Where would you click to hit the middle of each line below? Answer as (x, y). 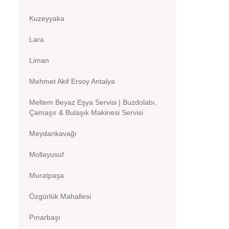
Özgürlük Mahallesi (60, 196)
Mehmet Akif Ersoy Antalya (72, 81)
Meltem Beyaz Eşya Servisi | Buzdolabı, (93, 102)
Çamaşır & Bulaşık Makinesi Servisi (86, 112)
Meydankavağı (53, 133)
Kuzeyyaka (47, 18)
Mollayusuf (47, 154)
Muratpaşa (47, 175)
